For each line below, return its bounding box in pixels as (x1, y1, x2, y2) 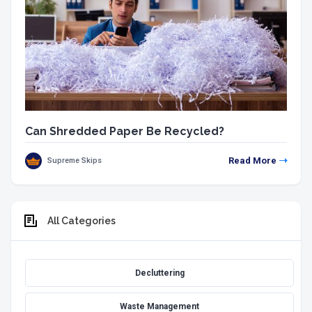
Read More (228, 155, 276, 166)
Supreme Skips (47, 155, 102, 165)
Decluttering (134, 267, 185, 278)
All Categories (47, 214, 116, 226)
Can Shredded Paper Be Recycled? (25, 124, 224, 138)
